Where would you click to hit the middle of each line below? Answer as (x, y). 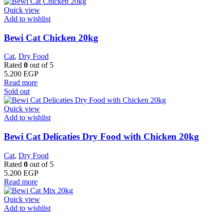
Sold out (17, 91)
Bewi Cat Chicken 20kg (51, 37)
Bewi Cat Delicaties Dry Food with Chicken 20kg (101, 137)
